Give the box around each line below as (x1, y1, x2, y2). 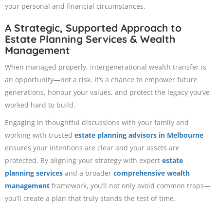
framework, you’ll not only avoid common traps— (50, 181, 211, 191)
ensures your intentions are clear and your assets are (5, 143, 180, 153)
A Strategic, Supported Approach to (5, 21, 182, 35)
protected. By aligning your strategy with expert (5, 156, 162, 165)
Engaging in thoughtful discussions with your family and (5, 118, 189, 127)
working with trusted (5, 130, 74, 140)
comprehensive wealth (113, 168, 190, 178)
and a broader (63, 168, 113, 178)
